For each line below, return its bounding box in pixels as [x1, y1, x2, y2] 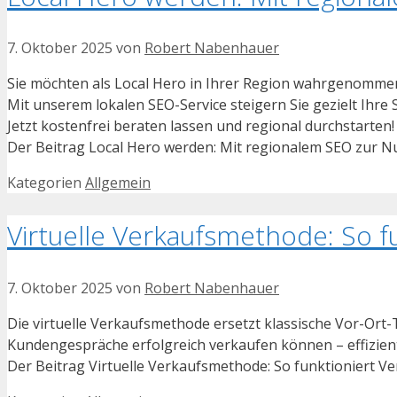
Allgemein [85, 173, 151, 193]
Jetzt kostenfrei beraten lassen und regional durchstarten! [7, 116, 394, 136]
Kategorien [7, 173, 85, 193]
